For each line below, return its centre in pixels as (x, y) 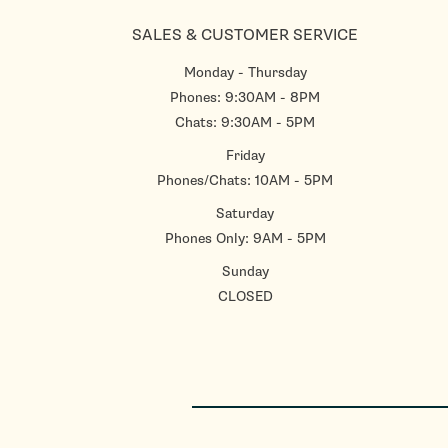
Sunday (245, 272)
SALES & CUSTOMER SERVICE (245, 35)
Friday (245, 156)
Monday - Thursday (245, 73)
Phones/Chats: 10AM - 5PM (245, 181)
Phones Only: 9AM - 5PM (245, 239)
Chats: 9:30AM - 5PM (245, 123)
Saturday (245, 214)
